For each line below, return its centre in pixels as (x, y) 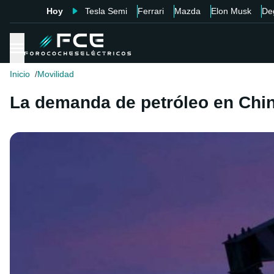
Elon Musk (231, 11)
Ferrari (150, 11)
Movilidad (56, 74)
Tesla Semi (106, 11)
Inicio (20, 74)
